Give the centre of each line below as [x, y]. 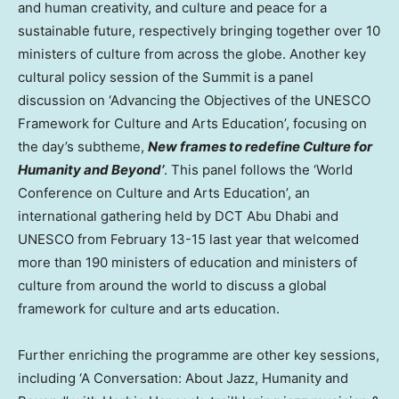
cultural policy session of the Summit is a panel [166, 77]
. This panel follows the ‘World [258, 170]
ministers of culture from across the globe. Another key [192, 54]
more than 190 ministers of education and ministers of [187, 263]
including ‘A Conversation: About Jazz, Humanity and [183, 379]
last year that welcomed [282, 240]
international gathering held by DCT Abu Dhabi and [178, 216]
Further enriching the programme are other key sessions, [199, 355]
